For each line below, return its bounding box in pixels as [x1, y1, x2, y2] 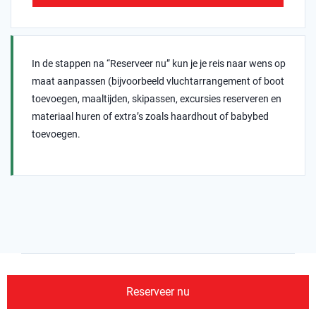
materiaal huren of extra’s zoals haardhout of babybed [32, 111, 269, 123]
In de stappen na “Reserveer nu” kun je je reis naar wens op [32, 58, 286, 70]
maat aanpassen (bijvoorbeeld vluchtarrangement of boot [32, 75, 284, 87]
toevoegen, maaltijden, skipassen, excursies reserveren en [32, 93, 281, 105]
